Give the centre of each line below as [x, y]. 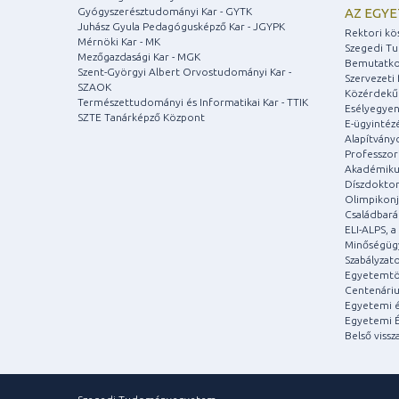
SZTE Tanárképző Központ [141, 117]
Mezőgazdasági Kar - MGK [139, 56]
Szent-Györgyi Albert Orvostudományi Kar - [184, 71]
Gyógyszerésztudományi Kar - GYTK [165, 11]
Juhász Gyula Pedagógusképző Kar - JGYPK [181, 26]
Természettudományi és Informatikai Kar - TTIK [193, 102]
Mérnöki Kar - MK [119, 41]
